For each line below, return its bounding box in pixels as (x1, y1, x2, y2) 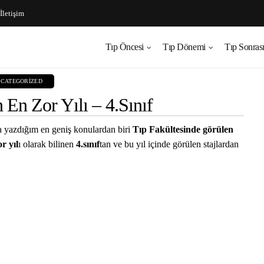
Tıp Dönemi (163, 42, 206, 52)
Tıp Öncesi (105, 42, 144, 52)
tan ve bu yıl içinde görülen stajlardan (100, 139, 239, 149)
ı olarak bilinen (18, 139, 76, 149)
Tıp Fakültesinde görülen (133, 124, 233, 134)
